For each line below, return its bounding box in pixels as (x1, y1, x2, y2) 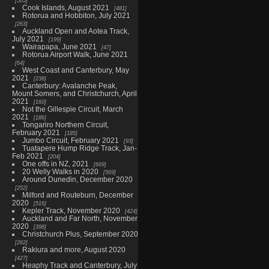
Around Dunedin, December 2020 (22, 175, 133, 183)
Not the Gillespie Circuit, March (22, 104, 123, 113)
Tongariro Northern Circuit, (22, 120, 109, 128)
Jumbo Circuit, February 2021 (22, 136, 119, 144)
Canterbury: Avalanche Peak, (22, 81, 117, 89)
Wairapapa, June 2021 (22, 42, 97, 50)
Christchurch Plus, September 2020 (22, 229, 138, 238)
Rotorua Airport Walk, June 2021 (22, 50, 128, 58)
